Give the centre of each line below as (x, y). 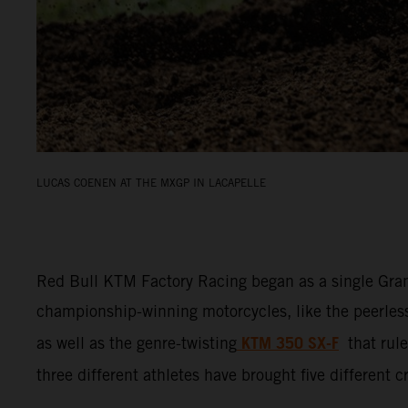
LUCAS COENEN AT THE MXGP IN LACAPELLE (151, 182)
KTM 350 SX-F (290, 344)
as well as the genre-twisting (137, 342)
